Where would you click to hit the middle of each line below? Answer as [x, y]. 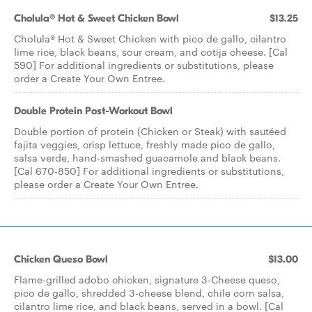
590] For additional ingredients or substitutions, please [144, 65]
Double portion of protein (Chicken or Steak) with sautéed [150, 131]
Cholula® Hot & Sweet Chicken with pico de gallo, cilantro [150, 38]
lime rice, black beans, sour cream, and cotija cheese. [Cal [151, 52]
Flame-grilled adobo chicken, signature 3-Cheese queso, [147, 279]
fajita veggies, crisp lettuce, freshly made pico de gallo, [145, 144]
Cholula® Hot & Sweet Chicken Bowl [96, 18]
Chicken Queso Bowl [61, 259]
